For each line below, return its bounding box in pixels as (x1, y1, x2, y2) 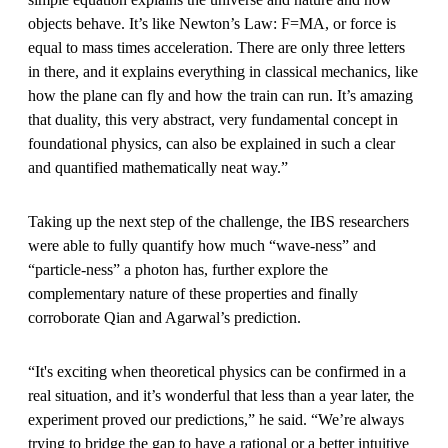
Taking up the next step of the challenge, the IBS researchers (28, 212, 409, 230)
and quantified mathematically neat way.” (28, 158, 288, 176)
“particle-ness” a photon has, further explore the (28, 260, 328, 278)
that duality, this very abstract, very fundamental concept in (28, 110, 398, 128)
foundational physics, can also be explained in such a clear (28, 134, 395, 152)
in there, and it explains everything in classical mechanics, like (28, 62, 418, 80)
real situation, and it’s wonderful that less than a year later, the (28, 386, 414, 404)
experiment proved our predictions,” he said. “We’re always (28, 410, 404, 428)
